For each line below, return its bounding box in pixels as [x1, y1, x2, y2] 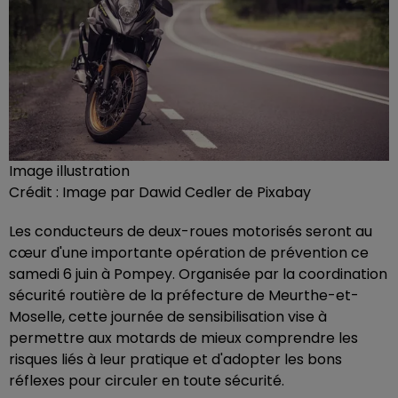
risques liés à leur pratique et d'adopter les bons [9, 349, 342, 370]
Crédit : [9, 182, 62, 203]
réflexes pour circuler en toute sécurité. [9, 370, 284, 392]
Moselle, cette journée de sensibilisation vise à [9, 306, 327, 328]
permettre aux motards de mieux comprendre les [9, 328, 358, 349]
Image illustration [9, 161, 130, 182]
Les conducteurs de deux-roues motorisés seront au [9, 221, 372, 243]
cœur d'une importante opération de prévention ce [9, 243, 369, 264]
